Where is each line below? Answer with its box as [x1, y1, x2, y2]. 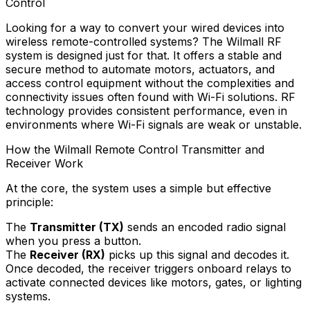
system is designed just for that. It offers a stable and [6, 48, 282, 62]
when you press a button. [6, 233, 141, 248]
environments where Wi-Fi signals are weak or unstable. [6, 117, 302, 131]
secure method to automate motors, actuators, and [6, 62, 275, 76]
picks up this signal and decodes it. [105, 247, 289, 262]
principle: [6, 194, 53, 209]
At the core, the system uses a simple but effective [6, 181, 271, 195]
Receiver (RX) [30, 247, 105, 262]
